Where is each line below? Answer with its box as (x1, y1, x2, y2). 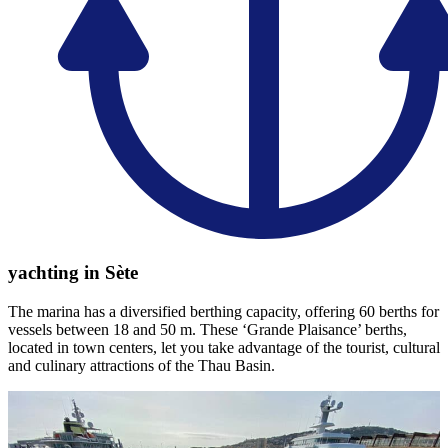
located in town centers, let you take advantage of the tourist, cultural (8, 338, 440, 356)
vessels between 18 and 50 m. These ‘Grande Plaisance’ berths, (8, 320, 407, 338)
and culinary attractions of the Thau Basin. (8, 356, 275, 374)
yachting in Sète (8, 261, 138, 283)
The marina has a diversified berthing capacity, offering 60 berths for (8, 302, 439, 320)
